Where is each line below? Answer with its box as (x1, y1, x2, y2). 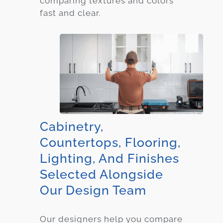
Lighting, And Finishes (40, 151, 179, 166)
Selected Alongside (40, 167, 163, 182)
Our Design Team (40, 183, 146, 198)
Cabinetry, (40, 119, 104, 134)
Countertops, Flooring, (40, 135, 181, 150)
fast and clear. (40, 8, 101, 18)
